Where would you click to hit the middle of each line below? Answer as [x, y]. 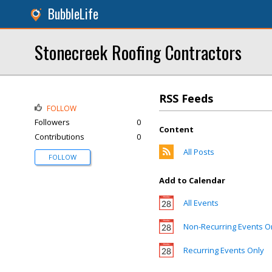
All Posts [199, 152]
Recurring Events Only [224, 250]
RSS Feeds [186, 98]
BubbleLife [73, 14]
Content [176, 129]
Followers [52, 122]
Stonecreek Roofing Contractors [138, 52]
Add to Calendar [192, 180]
